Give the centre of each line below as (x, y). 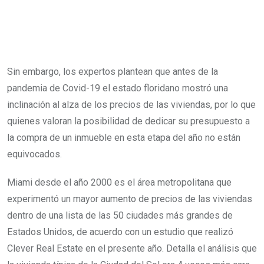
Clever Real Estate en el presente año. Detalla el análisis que (132, 248)
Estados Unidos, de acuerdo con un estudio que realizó (120, 232)
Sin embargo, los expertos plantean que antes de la (113, 72)
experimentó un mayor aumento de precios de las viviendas (130, 199)
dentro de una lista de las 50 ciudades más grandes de (120, 215)
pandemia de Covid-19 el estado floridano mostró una (118, 88)
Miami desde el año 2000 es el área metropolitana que (119, 182)
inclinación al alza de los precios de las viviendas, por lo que (131, 105)
